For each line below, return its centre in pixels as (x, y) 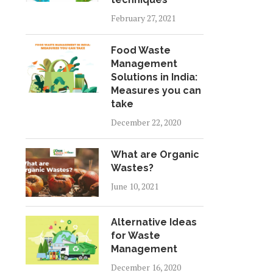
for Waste (135, 236)
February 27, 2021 (143, 18)
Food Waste (140, 50)
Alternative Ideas (154, 222)
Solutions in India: (154, 77)
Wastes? (132, 168)
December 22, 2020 (146, 122)
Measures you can (156, 90)
